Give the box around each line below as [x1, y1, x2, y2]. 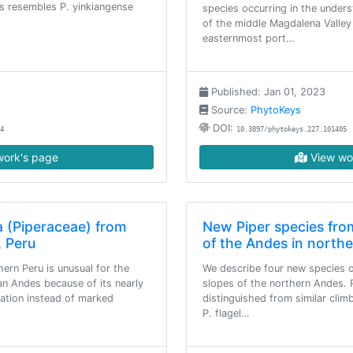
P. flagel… [203, 307, 250, 319]
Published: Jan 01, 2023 [208, 86, 325, 98]
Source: [208, 104, 251, 116]
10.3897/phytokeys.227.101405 [236, 125, 347, 133]
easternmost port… [203, 32, 295, 44]
